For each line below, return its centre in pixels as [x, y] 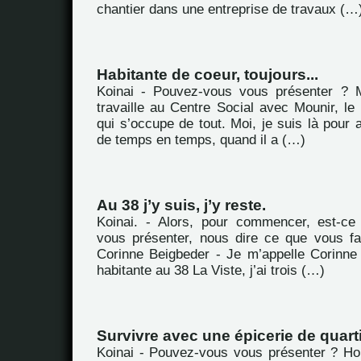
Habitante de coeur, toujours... [207, 75]
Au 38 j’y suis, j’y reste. [181, 205]
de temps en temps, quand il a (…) [201, 140]
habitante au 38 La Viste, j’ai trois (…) [211, 270]
